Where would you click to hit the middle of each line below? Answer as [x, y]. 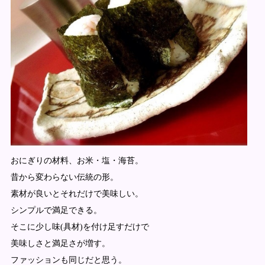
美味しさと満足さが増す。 [60, 243]
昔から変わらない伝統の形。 [64, 177]
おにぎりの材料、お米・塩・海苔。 [77, 160]
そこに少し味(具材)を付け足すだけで [80, 227]
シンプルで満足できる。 [56, 210]
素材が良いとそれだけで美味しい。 [77, 193]
